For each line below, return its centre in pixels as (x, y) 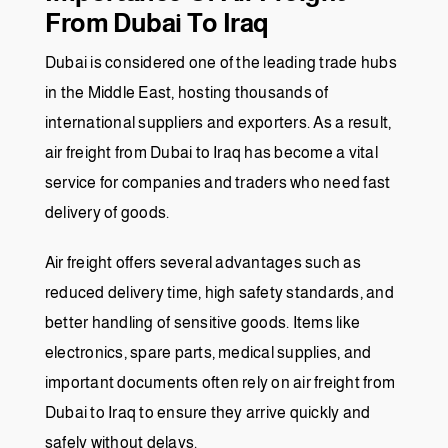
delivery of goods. (107, 212)
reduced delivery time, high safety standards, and (219, 292)
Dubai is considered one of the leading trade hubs (221, 62)
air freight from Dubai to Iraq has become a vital (211, 152)
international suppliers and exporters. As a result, (218, 122)
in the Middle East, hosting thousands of (187, 92)
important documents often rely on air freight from (220, 382)
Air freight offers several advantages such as (203, 262)
